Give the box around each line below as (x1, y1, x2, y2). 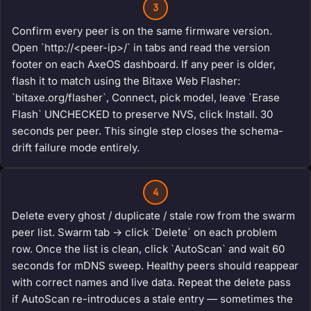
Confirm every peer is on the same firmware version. (12, 24, 272, 38)
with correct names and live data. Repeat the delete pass (12, 276, 291, 289)
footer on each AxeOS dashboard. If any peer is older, (12, 58, 276, 72)
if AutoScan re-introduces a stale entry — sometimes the (12, 292, 293, 306)
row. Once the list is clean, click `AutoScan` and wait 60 (12, 242, 285, 256)
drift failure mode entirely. (12, 141, 140, 155)
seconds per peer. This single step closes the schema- (12, 124, 283, 138)
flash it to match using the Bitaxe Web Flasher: (12, 74, 240, 88)
